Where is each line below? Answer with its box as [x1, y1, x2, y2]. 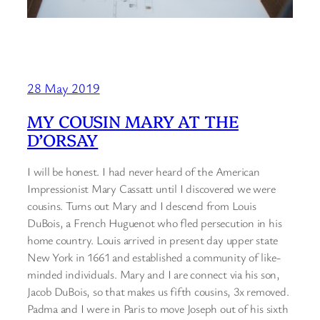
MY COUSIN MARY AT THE [27, 109, 239, 133]
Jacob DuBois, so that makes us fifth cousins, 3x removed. [27, 283, 289, 299]
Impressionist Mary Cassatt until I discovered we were [27, 180, 276, 196]
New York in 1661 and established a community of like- [27, 249, 281, 265]
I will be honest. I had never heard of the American [27, 163, 260, 179]
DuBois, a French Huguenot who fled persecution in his [27, 214, 282, 231]
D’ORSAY [27, 128, 99, 151]
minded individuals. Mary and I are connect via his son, [27, 266, 280, 282]
